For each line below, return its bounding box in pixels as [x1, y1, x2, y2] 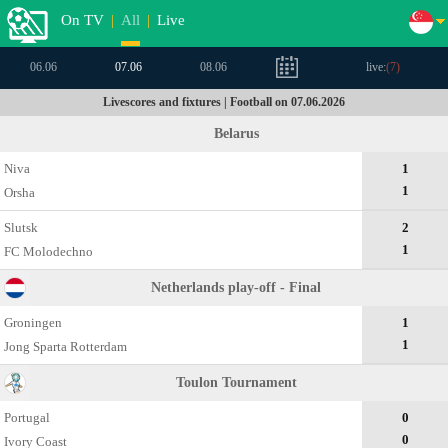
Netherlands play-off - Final [151, 280, 321, 295]
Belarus [213, 126, 259, 141]
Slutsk [4, 220, 39, 235]
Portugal [4, 410, 51, 425]
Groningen [4, 315, 63, 330]
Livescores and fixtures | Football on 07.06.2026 [103, 95, 345, 109]
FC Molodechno [4, 244, 94, 259]
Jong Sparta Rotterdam [4, 339, 128, 354]
